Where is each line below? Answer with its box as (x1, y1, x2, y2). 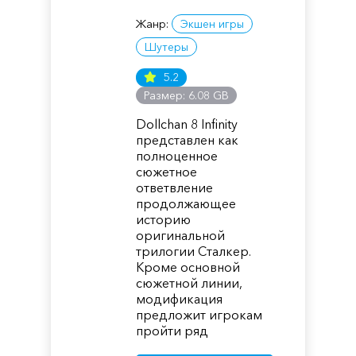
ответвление (136, 180, 214, 195)
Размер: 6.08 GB (144, 88, 230, 103)
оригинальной (136, 227, 226, 243)
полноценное (136, 148, 219, 164)
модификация (136, 291, 223, 307)
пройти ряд (136, 323, 209, 339)
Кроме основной (136, 259, 241, 275)
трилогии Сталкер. (136, 243, 252, 259)
